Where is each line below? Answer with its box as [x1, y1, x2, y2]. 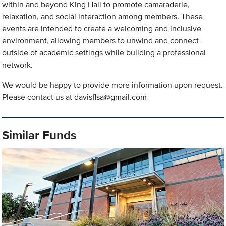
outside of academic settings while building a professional [2, 47, 206, 59]
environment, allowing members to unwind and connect [2, 35, 199, 47]
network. [2, 59, 33, 71]
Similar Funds [2, 126, 77, 144]
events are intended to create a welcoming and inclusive [2, 23, 202, 35]
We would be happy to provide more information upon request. [2, 79, 223, 91]
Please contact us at [2, 91, 75, 103]
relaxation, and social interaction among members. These [2, 11, 203, 23]
